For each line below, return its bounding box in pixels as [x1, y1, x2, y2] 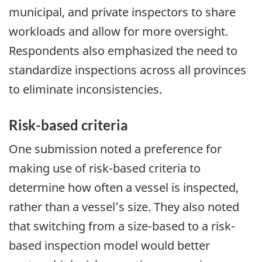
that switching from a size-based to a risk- [9, 218, 235, 235]
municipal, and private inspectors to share [9, 4, 236, 20]
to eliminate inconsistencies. [9, 81, 162, 97]
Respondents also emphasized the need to [9, 42, 237, 58]
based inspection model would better [9, 237, 210, 254]
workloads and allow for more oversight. [9, 23, 228, 39]
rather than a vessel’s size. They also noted [9, 199, 239, 215]
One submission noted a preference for [9, 141, 222, 157]
